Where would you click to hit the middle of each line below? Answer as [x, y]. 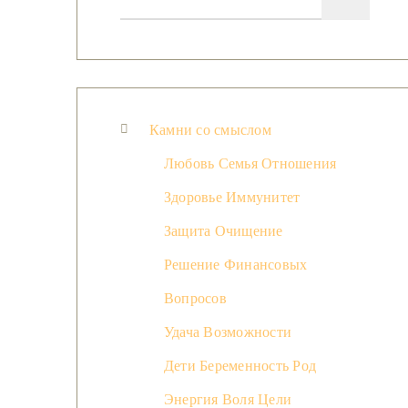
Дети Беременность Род [240, 366]
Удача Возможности [228, 332]
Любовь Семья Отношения [250, 164]
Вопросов [195, 299]
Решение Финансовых [236, 265]
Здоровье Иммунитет [232, 198]
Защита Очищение [224, 231]
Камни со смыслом [210, 130]
